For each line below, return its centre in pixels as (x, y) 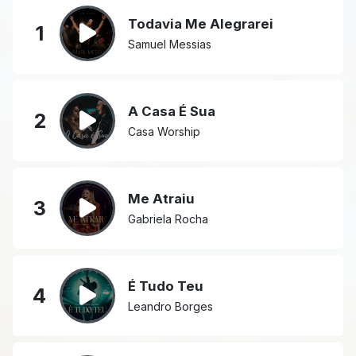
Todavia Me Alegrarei (201, 23)
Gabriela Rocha (168, 219)
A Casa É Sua (172, 111)
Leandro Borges (170, 306)
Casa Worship (164, 131)
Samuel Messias (170, 44)
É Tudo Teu (166, 286)
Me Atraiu (161, 198)
